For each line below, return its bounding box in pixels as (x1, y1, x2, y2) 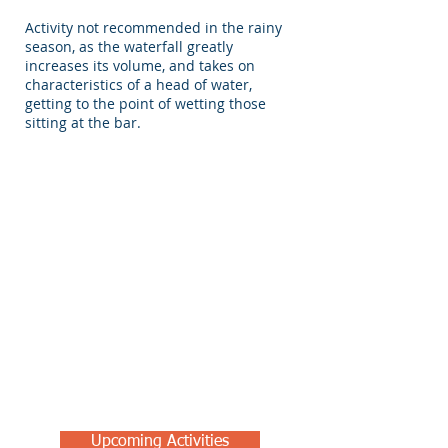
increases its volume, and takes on (25, 56, 255, 75)
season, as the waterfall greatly (25, 37, 233, 56)
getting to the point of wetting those (25, 94, 266, 113)
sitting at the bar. (25, 113, 141, 132)
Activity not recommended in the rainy (25, 18, 282, 37)
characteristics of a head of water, (25, 75, 252, 94)
